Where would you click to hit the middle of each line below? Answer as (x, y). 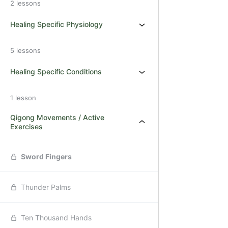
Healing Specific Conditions (56, 72)
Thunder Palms (46, 187)
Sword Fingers (46, 156)
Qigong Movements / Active (57, 117)
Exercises (26, 126)
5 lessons (25, 50)
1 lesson (23, 98)
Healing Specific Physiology (56, 24)
